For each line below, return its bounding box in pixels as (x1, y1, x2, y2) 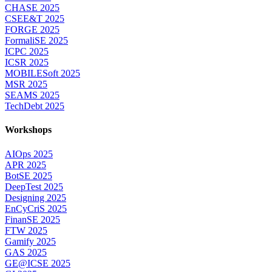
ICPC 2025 (5, 46, 49, 57)
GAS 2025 (5, 246, 47, 257)
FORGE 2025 (5, 24, 59, 35)
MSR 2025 (5, 79, 47, 90)
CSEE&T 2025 (5, 13, 64, 24)
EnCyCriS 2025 (5, 203, 67, 214)
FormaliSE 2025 (5, 35, 68, 46)
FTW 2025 (5, 225, 47, 236)
